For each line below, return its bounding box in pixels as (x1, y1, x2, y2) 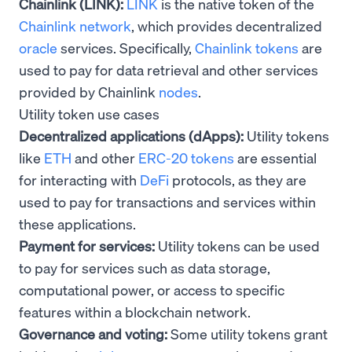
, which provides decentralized (131, 16, 322, 35)
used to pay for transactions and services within (19, 192, 316, 211)
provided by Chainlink (19, 82, 159, 101)
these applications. (19, 214, 136, 233)
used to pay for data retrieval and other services (19, 60, 318, 79)
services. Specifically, (57, 38, 195, 57)
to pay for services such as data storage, (19, 258, 270, 277)
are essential (234, 148, 317, 167)
